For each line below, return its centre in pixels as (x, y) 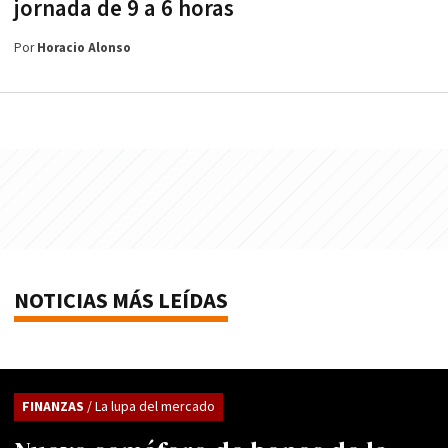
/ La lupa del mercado (151, 407)
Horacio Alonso (84, 49)
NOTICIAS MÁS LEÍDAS (121, 302)
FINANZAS (54, 407)
